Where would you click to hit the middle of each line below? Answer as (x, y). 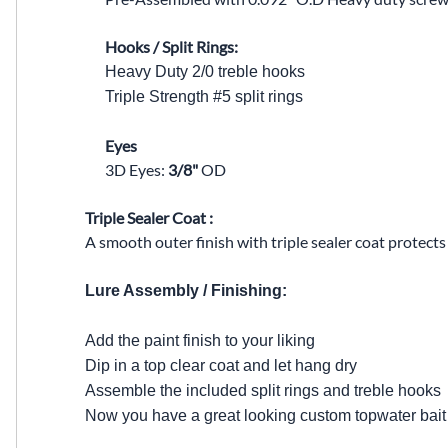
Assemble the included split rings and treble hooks (263, 390)
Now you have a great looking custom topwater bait (265, 415)
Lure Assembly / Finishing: (186, 290)
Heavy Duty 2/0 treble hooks (205, 71)
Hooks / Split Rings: (171, 46)
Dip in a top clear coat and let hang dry (221, 365)
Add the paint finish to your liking (200, 340)
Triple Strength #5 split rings (204, 96)
